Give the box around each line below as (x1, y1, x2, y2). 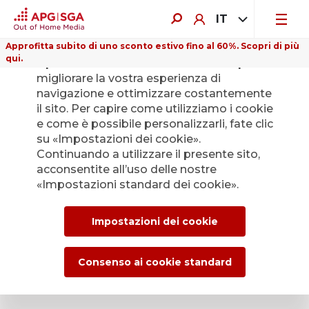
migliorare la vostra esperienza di (36, 72, 221, 85)
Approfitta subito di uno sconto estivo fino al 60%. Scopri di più (6, 41, 299, 51)
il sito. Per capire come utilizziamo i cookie (36, 102, 273, 115)
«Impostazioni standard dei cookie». (36, 178, 239, 191)
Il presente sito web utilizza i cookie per (36, 57, 257, 70)
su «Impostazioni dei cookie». (36, 132, 201, 146)
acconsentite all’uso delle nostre (36, 163, 217, 176)
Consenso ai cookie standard (77, 256, 232, 268)
